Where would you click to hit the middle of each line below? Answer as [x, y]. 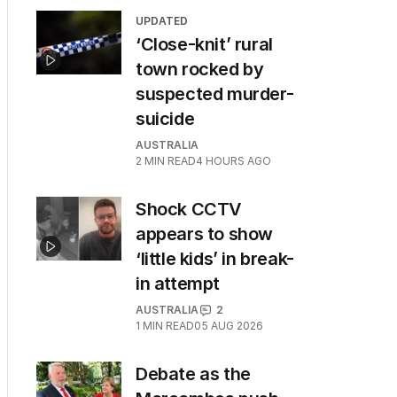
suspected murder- [215, 94]
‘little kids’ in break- [215, 259]
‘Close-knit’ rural [204, 44]
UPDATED [162, 21]
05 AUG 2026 [229, 326]
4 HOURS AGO [234, 161]
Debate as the [193, 374]
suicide [165, 119]
